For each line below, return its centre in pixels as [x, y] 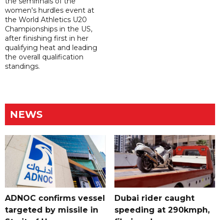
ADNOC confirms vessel [55, 198]
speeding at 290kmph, [162, 210]
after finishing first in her [47, 39]
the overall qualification [44, 57]
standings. [22, 67]
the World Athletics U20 [46, 20]
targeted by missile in [52, 210]
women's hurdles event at [50, 11]
